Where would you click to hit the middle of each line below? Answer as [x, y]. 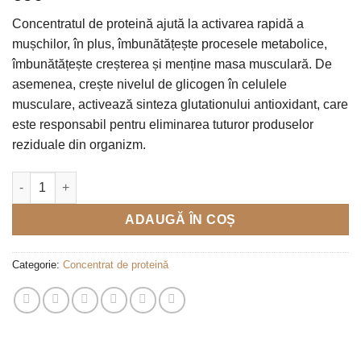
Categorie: [37, 264]
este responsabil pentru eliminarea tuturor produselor [163, 124]
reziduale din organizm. [79, 144]
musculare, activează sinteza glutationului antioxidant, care [180, 104]
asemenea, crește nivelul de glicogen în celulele [149, 84]
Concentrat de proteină [116, 264]
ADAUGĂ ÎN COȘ [180, 219]
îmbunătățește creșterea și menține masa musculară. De [172, 64]
